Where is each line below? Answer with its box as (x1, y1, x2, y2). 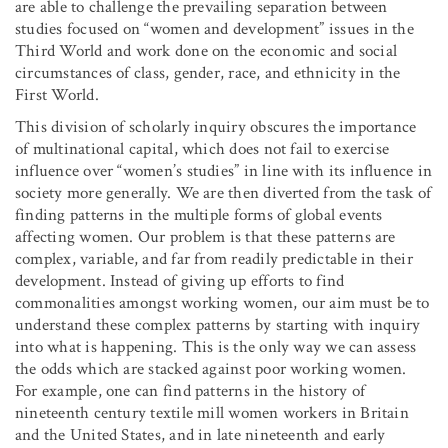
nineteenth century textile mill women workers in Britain (15, 401, 409, 424)
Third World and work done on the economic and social (15, 39, 397, 62)
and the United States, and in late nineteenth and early (15, 423, 386, 446)
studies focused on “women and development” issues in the (15, 17, 414, 40)
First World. (15, 83, 99, 106)
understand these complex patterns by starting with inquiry (15, 313, 421, 336)
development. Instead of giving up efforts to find (15, 269, 345, 292)
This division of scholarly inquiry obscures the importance (15, 115, 417, 138)
